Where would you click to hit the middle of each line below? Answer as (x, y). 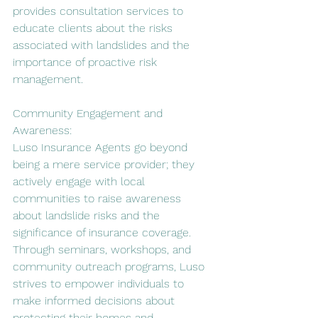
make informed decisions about (95, 300)
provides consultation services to (100, 11)
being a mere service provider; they (105, 164)
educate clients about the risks (94, 28)
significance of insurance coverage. (104, 232)
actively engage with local (81, 181)
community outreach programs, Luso (110, 266)
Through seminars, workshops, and (104, 249)
